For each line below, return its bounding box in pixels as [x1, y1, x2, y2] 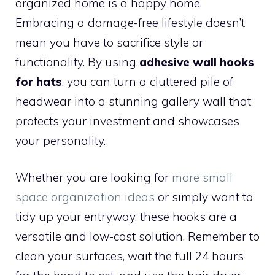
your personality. [15, 133, 106, 148]
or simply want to [155, 190, 253, 205]
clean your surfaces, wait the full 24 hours [15, 249, 244, 264]
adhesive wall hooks [139, 54, 254, 69]
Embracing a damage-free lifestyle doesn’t [15, 15, 245, 30]
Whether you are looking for [15, 170, 172, 185]
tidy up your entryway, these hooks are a [15, 209, 237, 225]
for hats [15, 74, 62, 89]
